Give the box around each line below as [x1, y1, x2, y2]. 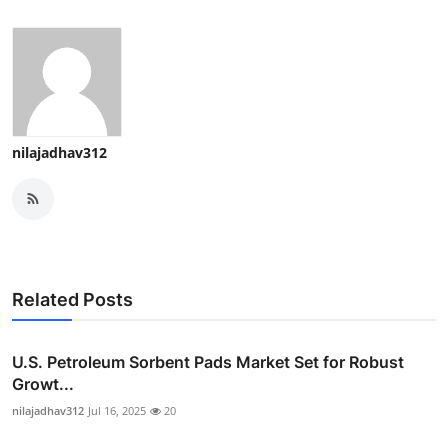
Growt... [12, 373, 74, 394]
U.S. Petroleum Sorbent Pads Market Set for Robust [12, 351, 404, 372]
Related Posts [12, 288, 133, 310]
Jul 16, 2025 [88, 402, 146, 418]
